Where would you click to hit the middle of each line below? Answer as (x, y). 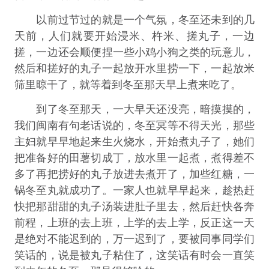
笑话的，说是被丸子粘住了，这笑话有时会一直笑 (134, 255)
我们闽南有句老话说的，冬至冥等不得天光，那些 (134, 125)
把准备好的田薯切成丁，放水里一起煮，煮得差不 (134, 158)
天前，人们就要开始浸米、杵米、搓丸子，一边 (134, 36)
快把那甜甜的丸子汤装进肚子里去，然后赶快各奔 (134, 206)
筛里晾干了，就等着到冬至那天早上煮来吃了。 (128, 84)
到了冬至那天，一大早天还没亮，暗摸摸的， (134, 109)
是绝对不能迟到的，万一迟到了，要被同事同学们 (134, 239)
